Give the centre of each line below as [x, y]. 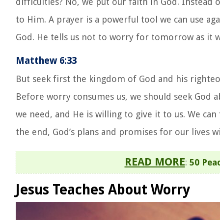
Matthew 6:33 [46, 61]
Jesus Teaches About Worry [103, 190]
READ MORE [155, 162]
